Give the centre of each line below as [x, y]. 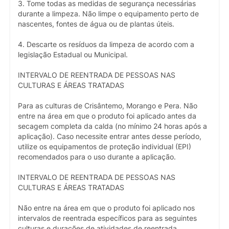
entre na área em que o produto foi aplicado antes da [107, 116]
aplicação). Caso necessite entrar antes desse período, [110, 136]
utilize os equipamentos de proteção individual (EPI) [105, 146]
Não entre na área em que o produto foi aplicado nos [106, 208]
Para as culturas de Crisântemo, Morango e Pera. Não [108, 106]
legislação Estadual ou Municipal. [73, 54]
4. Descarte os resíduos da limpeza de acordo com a [106, 44]
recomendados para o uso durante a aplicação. [97, 157]
